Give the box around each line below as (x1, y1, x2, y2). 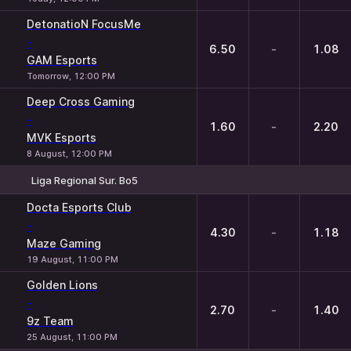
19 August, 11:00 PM (27, 254, 118, 265)
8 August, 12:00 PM (27, 148, 112, 159)
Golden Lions (27, 278, 98, 291)
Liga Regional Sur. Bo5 (31, 173, 138, 186)
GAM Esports (27, 53, 97, 67)
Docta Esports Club (27, 201, 132, 214)
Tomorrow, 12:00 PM (27, 71, 115, 81)
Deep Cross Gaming (27, 95, 135, 108)
